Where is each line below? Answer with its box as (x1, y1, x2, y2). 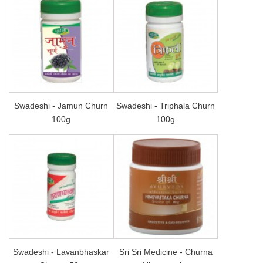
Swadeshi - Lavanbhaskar (13, 247, 109, 257)
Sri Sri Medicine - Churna (119, 247, 213, 257)
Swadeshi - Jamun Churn (14, 100, 108, 110)
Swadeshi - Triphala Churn (116, 100, 215, 110)
